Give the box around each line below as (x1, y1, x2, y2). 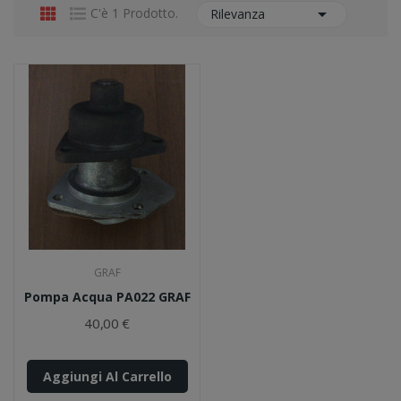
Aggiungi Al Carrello (42, 368, 172, 385)
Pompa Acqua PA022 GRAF (23, 288, 191, 305)
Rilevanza (210, 5, 265, 22)
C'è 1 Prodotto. (90, 4, 178, 21)
